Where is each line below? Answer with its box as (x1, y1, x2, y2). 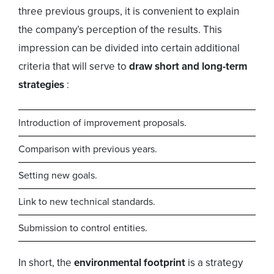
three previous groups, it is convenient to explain (18, 4, 239, 20)
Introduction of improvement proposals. (18, 116, 187, 130)
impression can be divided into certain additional (18, 40, 240, 56)
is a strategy (188, 255, 243, 271)
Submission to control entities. (18, 221, 147, 235)
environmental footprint (74, 255, 188, 271)
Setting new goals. (18, 168, 97, 183)
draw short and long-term (129, 59, 247, 75)
